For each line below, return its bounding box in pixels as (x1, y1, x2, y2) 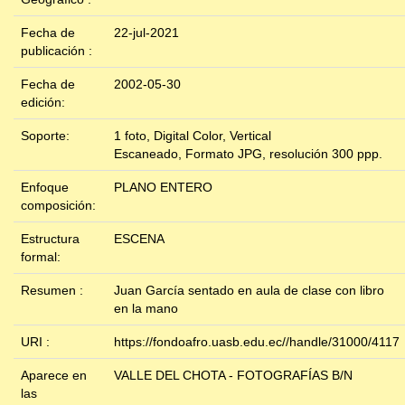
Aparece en (21, 368, 87, 383)
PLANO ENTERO (114, 180, 212, 195)
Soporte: (21, 128, 73, 144)
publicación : (21, 43, 96, 59)
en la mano (114, 301, 178, 316)
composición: (21, 198, 99, 213)
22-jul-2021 (114, 25, 179, 41)
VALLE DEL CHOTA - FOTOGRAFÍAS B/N (114, 368, 353, 383)
